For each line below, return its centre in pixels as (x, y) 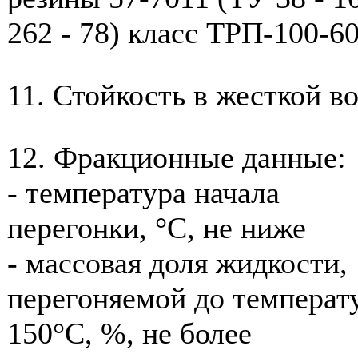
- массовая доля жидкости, (177, 263)
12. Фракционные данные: (177, 157)
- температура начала (143, 192)
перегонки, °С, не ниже (157, 227)
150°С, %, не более (129, 333)
